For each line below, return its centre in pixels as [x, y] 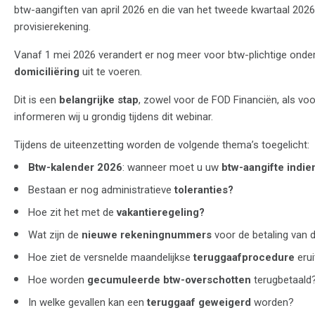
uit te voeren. [111, 71]
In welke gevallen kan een [88, 302]
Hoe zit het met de [72, 212]
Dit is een [37, 99]
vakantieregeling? [161, 212]
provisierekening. [52, 26]
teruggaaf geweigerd [199, 302]
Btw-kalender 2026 [75, 167]
